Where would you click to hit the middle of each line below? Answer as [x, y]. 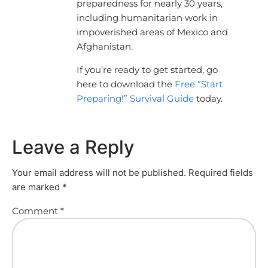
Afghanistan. [106, 46]
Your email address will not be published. [99, 172]
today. [208, 98]
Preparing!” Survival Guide [135, 98]
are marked [37, 187]
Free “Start [198, 84]
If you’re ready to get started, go [147, 69]
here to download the [125, 84]
